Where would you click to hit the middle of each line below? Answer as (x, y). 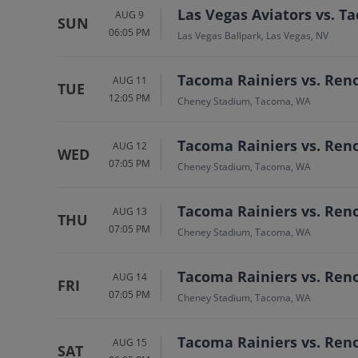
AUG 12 (129, 145)
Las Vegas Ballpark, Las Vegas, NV (253, 36)
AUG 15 (129, 342)
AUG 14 (129, 276)
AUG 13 (129, 211)
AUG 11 (129, 80)
